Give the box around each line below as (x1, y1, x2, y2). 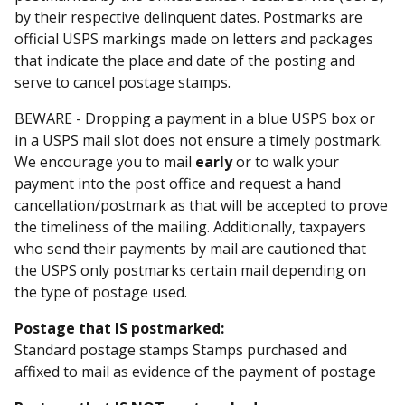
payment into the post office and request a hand (14, 173, 341, 193)
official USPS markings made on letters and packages (14, 28, 373, 49)
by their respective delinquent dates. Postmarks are (14, 6, 363, 27)
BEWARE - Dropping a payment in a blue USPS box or (14, 108, 375, 128)
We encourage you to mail (14, 151, 195, 172)
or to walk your (232, 151, 339, 172)
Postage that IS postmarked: (14, 317, 224, 338)
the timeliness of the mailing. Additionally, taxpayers (14, 216, 366, 237)
